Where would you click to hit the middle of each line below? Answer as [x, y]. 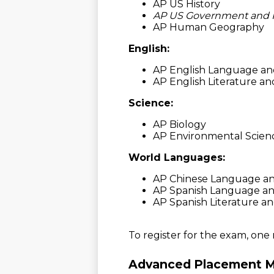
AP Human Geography [209, 27]
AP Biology [180, 124]
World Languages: [177, 157]
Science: [151, 103]
